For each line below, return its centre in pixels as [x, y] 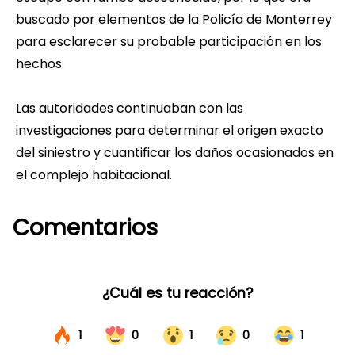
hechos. [40, 64]
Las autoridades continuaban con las [130, 109]
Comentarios [85, 228]
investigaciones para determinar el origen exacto [170, 131]
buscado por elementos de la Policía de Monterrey [174, 20]
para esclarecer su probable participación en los [169, 42]
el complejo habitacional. [94, 175]
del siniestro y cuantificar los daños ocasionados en [175, 153]
